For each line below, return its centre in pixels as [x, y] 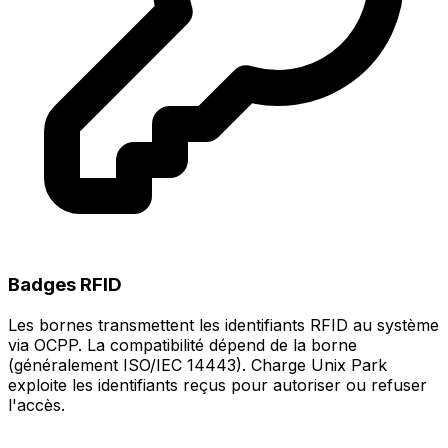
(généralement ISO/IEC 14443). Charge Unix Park [197, 364]
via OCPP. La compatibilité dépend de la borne [182, 344]
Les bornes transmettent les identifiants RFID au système [223, 324]
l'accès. [36, 404]
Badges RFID [65, 284]
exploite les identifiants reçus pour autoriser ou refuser [217, 384]
